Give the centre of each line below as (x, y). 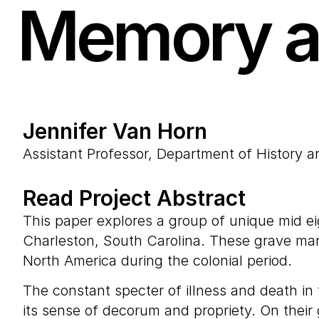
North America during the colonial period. (157, 261)
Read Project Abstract (134, 198)
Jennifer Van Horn (115, 131)
